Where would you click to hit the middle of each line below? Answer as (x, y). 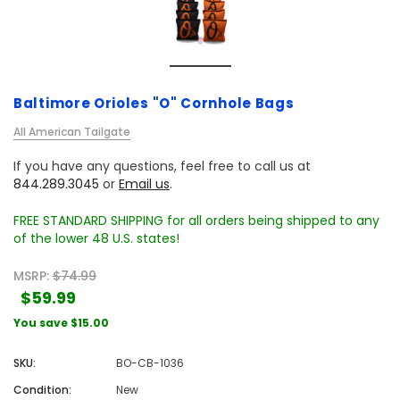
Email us (144, 184)
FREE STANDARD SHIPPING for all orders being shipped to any (196, 221)
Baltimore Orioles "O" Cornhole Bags (154, 104)
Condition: (42, 390)
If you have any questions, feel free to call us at (162, 167)
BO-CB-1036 (150, 363)
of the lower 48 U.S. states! (96, 239)
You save (41, 323)
